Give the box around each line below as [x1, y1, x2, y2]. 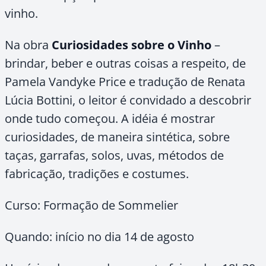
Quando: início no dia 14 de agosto [5, 229, 194, 245]
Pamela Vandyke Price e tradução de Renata [5, 74, 245, 90]
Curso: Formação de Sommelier [5, 197, 178, 213]
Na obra [5, 37, 52, 53]
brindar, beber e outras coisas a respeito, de [5, 55, 246, 71]
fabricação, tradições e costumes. [5, 166, 189, 182]
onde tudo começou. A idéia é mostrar [5, 110, 215, 126]
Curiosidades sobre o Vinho [52, 37, 211, 53]
